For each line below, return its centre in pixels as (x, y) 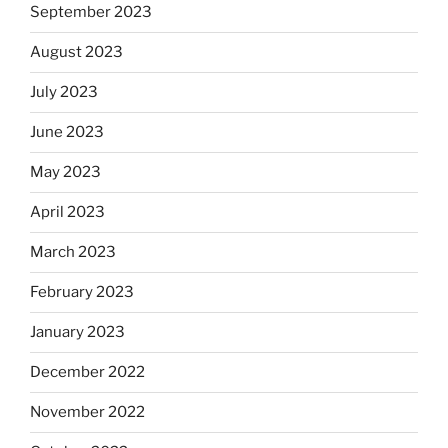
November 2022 (87, 412)
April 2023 (67, 212)
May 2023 (65, 172)
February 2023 (82, 292)
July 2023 (64, 92)
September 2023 (91, 12)
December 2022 (87, 372)
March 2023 (73, 252)
